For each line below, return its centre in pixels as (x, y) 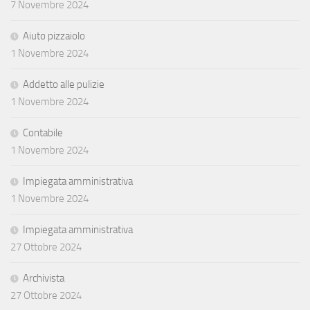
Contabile (43, 133)
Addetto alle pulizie (64, 84)
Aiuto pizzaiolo (54, 36)
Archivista (44, 278)
